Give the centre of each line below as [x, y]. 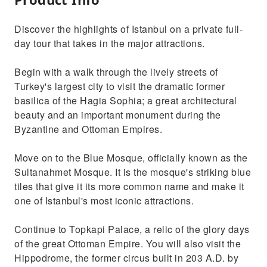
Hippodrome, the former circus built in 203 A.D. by [126, 258]
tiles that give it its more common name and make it [129, 186]
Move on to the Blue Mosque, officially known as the [131, 158]
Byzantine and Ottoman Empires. [88, 129]
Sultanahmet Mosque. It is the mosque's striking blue [133, 172]
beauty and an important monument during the [118, 115]
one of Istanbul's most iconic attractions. [104, 201]
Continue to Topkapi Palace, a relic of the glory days [132, 229]
